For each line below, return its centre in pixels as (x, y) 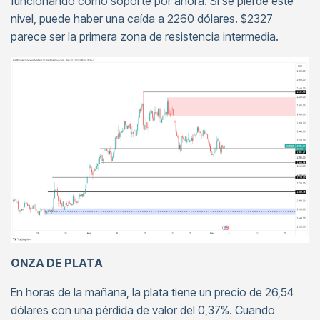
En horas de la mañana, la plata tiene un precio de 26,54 (152, 292)
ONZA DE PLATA (57, 263)
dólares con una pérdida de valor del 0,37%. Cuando (143, 310)
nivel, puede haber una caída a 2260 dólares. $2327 (142, 18)
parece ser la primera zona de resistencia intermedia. (145, 36)
